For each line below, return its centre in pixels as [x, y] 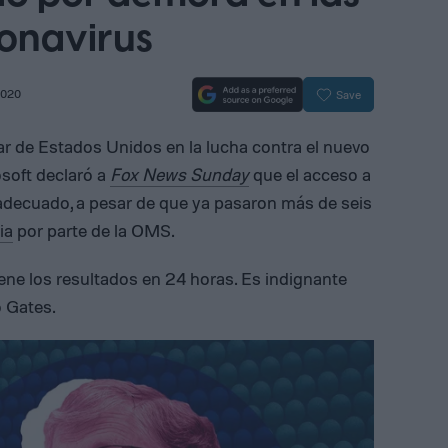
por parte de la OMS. [94, 230]
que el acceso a [310, 174]
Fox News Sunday [179, 174]
